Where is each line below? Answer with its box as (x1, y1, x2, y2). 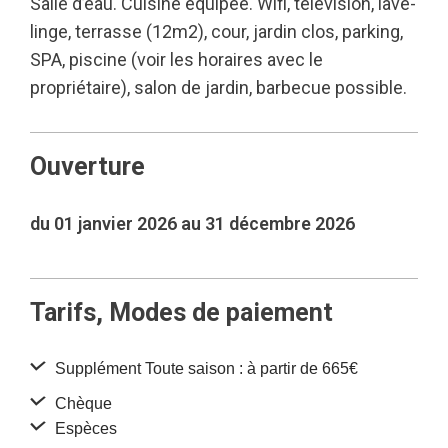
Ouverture (30, 152, 145, 181)
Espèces (51, 420, 117, 437)
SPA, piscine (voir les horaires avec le (30, 49, 323, 70)
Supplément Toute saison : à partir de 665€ (51, 360, 358, 377)
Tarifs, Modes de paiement (30, 298, 333, 327)
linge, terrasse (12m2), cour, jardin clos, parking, (30, 21, 403, 42)
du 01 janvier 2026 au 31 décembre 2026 (30, 213, 355, 234)
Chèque (51, 395, 112, 412)
